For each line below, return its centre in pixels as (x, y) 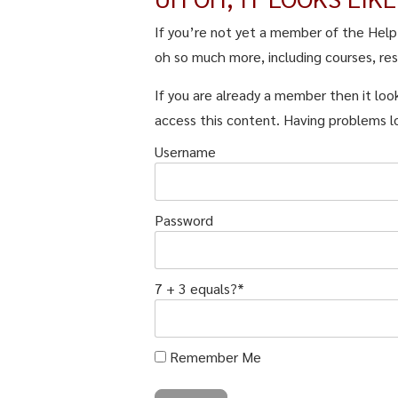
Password (184, 220)
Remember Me (214, 357)
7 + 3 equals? (196, 288)
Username (186, 151)
